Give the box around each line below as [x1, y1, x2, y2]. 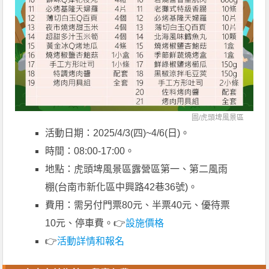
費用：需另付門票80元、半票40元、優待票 [45, 200, 231, 211]
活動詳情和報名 [57, 236, 125, 247]
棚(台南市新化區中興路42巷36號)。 [45, 182, 198, 193]
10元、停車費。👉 [45, 218, 126, 229]
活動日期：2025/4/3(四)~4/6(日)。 [45, 128, 190, 139]
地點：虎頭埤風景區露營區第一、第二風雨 [45, 164, 228, 175]
